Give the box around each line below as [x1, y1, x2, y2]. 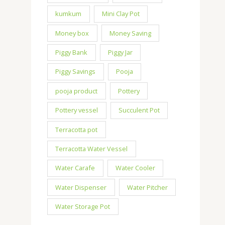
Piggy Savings [55, 67, 96, 76]
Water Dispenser [55, 182, 107, 192]
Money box [55, 28, 89, 38]
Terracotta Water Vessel [55, 144, 128, 153]
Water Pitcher [127, 182, 168, 192]
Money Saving [109, 28, 152, 38]
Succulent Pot [119, 105, 160, 115]
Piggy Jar [108, 47, 133, 57]
